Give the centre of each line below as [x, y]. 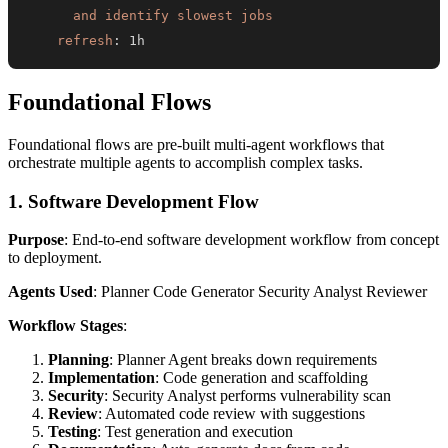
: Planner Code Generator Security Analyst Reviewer [260, 292]
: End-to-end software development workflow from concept [251, 240]
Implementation [101, 378]
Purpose [36, 240]
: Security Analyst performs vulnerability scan [247, 396]
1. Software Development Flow [133, 201]
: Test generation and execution [195, 432]
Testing [72, 432]
